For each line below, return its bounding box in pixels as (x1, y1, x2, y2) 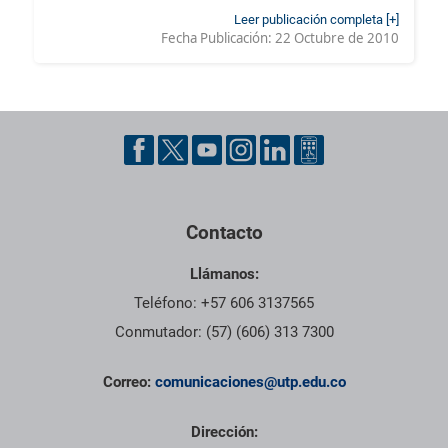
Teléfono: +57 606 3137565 (134, 294, 314, 313)
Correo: (102, 373, 155, 392)
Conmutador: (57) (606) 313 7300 (114, 323, 334, 342)
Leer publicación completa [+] (234, 12, 399, 28)
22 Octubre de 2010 (275, 29, 399, 48)
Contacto (185, 221, 263, 245)
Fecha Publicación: (161, 29, 275, 48)
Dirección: (190, 423, 258, 442)
